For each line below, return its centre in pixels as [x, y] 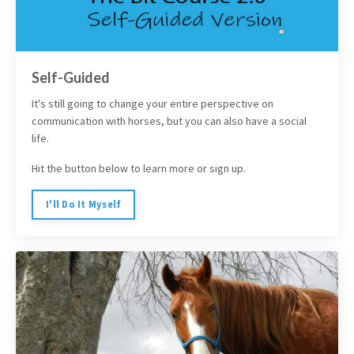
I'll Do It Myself [84, 204]
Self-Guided [71, 77]
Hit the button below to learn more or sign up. [139, 168]
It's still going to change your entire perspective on [153, 103]
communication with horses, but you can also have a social [169, 121]
